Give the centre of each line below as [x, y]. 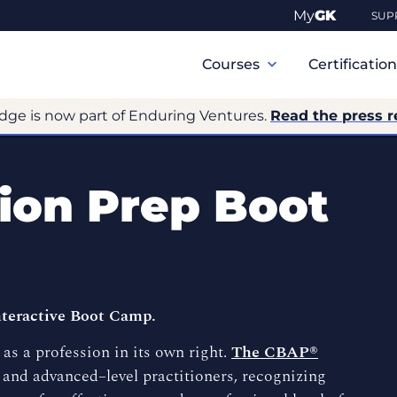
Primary [214, 41]
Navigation [223, 62]
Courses [233, 64]
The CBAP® [275, 352]
